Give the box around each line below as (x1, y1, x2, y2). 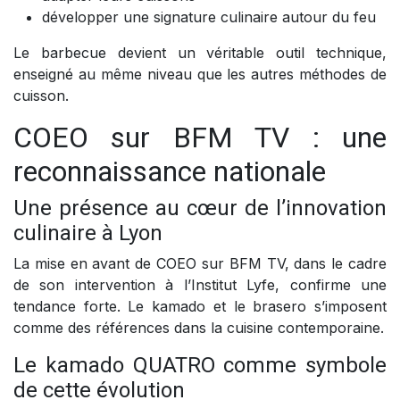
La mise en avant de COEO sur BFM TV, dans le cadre (13, 254, 387, 273)
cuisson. (13, 87, 69, 105)
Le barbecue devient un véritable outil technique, (13, 44, 387, 62)
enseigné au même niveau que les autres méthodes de (13, 65, 387, 84)
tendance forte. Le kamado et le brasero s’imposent (13, 297, 387, 316)
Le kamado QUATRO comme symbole (13, 353, 387, 379)
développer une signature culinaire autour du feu (42, 8, 376, 27)
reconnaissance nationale (13, 154, 326, 189)
